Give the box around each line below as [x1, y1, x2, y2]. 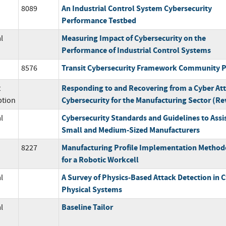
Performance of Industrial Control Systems [61, 44, 211, 55]
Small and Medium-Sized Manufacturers [61, 124, 200, 135]
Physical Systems [61, 184, 122, 195]
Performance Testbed [61, 15, 136, 26]
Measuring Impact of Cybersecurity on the [61, 32, 206, 43]
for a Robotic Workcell [61, 154, 139, 165]
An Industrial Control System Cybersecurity [61, 3, 212, 14]
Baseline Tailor [61, 201, 113, 212]
